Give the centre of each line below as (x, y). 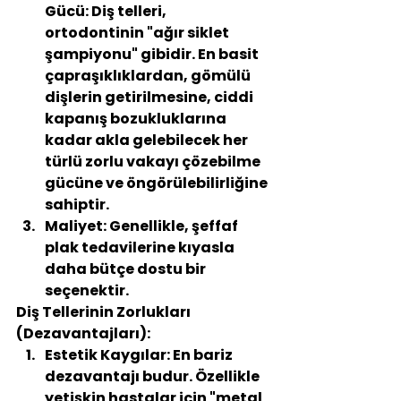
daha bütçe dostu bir (127, 269)
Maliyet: (76, 226)
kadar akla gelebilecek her (148, 140)
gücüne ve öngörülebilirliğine (158, 183)
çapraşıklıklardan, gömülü (149, 76)
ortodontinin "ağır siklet (138, 33)
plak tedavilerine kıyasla (141, 247)
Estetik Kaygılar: (107, 355)
